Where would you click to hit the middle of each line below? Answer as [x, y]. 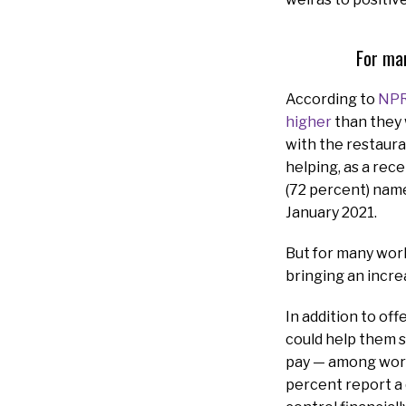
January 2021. [331, 212]
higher [309, 121]
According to [332, 99]
